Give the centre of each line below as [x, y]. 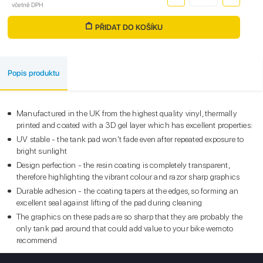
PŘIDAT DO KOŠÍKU [129, 27]
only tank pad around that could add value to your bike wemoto [125, 228]
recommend [37, 240]
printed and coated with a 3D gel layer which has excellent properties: [135, 125]
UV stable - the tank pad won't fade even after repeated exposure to [130, 139]
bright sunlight [42, 151]
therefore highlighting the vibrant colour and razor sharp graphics [128, 176]
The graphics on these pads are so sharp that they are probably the [130, 216]
